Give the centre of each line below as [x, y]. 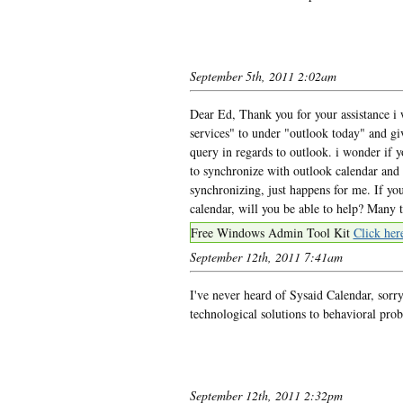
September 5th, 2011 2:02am [263, 76]
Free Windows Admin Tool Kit [272, 232]
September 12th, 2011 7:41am [266, 256]
